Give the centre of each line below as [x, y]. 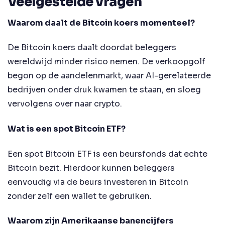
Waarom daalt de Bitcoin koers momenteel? [101, 23]
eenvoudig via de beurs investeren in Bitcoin [98, 182]
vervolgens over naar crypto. [65, 104]
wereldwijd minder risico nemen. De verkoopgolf [106, 62]
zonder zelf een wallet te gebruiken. [80, 196]
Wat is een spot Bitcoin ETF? [67, 129]
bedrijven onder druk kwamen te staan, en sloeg [104, 90]
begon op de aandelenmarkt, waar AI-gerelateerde [109, 76]
